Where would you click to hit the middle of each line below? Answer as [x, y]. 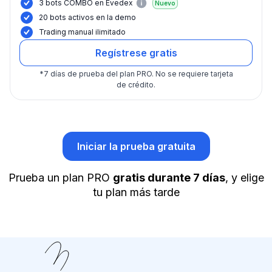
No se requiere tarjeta [194, 74]
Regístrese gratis [136, 53]
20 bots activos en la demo [87, 18]
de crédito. [136, 85]
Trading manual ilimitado [82, 32]
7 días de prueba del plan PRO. [98, 74]
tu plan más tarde [136, 192]
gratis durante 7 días [169, 178]
